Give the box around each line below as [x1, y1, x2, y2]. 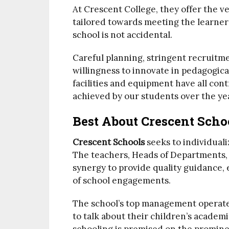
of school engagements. [73, 175, 171, 186]
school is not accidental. [73, 29, 172, 40]
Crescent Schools [73, 136, 145, 148]
